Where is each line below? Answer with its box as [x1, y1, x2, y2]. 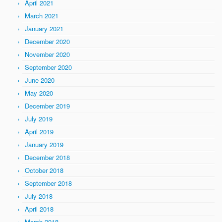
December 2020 [25, 37, 70, 46]
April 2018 [25, 204, 54, 214]
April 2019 [25, 127, 54, 136]
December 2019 [25, 101, 70, 111]
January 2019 [25, 140, 63, 149]
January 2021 [25, 24, 63, 33]
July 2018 [25, 191, 53, 201]
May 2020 [25, 88, 53, 98]
